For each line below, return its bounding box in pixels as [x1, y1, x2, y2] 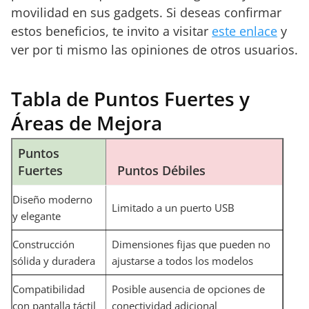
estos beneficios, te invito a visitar [11, 23, 212, 39]
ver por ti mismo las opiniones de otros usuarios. [11, 41, 298, 58]
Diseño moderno [12, 192, 92, 206]
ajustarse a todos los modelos [112, 254, 253, 268]
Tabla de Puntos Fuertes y [11, 86, 250, 112]
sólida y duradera [12, 254, 95, 268]
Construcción [12, 237, 74, 251]
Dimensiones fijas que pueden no [112, 237, 270, 251]
